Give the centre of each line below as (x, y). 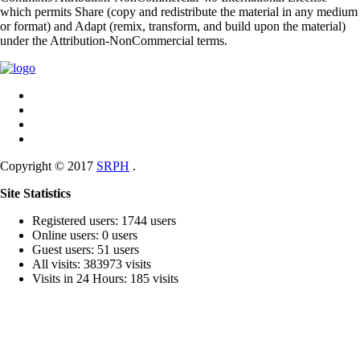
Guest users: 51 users (86, 249)
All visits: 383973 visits (92, 264)
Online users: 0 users (85, 235)
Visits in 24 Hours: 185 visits (105, 278)
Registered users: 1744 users (104, 220)
